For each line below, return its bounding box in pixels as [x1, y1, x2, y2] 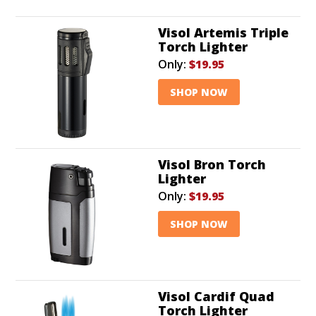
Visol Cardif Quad [158, 287, 274, 305]
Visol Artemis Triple [158, 23, 288, 41]
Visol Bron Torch [158, 155, 266, 173]
